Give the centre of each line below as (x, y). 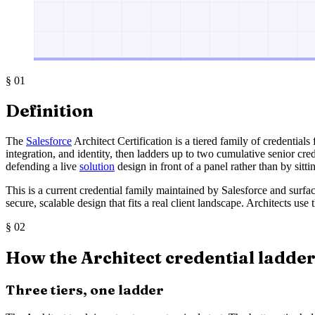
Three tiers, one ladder (85, 290)
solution (97, 167)
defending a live (43, 167)
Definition (50, 111)
